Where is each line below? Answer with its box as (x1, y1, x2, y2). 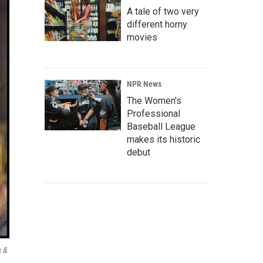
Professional (127, 108, 180, 119)
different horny (127, 19, 187, 30)
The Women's (127, 95, 181, 106)
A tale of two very (127, 6, 199, 17)
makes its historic (127, 134, 200, 145)
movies (127, 32, 157, 43)
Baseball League (127, 121, 195, 132)
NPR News (127, 79, 161, 89)
